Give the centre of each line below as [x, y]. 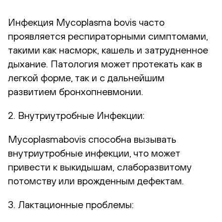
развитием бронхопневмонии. [76, 91]
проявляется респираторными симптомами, [108, 36]
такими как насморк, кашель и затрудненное [108, 50]
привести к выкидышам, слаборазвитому [100, 166]
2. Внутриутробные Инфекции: [76, 115]
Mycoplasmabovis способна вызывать [92, 139]
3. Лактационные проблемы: [71, 204]
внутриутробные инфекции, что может [94, 153]
